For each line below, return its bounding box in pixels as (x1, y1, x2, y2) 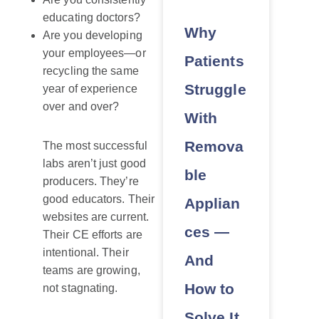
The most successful (43, 140, 147, 152)
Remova (184, 137, 244, 155)
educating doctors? (43, 11, 140, 24)
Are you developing (43, 29, 142, 42)
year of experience (43, 83, 137, 95)
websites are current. (43, 211, 150, 224)
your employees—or (43, 47, 146, 60)
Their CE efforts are (43, 229, 142, 241)
